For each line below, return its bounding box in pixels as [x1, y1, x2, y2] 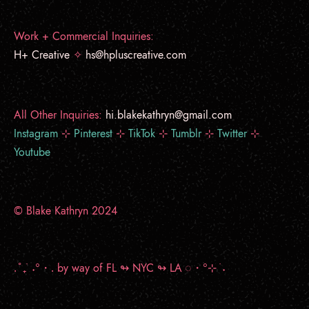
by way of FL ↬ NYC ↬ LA [53, 259, 182, 276]
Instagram [13, 125, 61, 141]
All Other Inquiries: [13, 106, 102, 123]
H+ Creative [13, 46, 73, 63]
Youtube [13, 143, 50, 160]
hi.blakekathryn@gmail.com [105, 106, 232, 123]
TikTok [128, 125, 159, 141]
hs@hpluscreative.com [81, 46, 186, 63]
